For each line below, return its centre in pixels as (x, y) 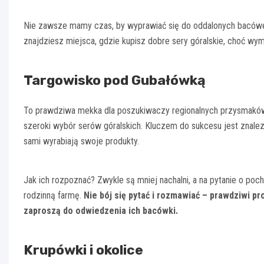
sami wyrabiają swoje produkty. (81, 141)
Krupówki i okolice (83, 250)
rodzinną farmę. (54, 196)
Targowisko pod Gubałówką (115, 80)
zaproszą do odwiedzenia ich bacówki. (101, 211)
